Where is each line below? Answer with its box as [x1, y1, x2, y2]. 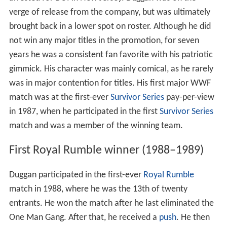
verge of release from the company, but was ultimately [9, 11, 210, 21]
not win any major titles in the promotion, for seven [9, 39, 199, 49]
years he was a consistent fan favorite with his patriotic [9, 53, 213, 63]
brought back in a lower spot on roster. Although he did [9, 25, 211, 35]
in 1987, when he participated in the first [9, 110, 160, 120]
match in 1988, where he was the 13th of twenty [9, 187, 187, 198]
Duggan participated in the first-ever [9, 173, 143, 183]
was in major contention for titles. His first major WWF [9, 82, 211, 92]
